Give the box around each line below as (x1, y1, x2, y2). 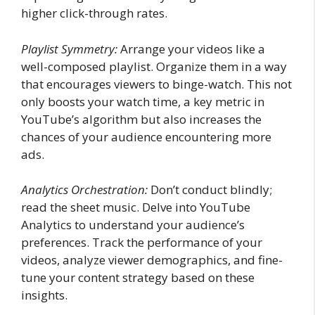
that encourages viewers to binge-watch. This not (21, 75, 292, 92)
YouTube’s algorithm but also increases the (21, 110, 262, 127)
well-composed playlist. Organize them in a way (21, 58, 287, 75)
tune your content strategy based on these (21, 269, 255, 285)
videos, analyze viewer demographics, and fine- (21, 252, 283, 268)
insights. (21, 287, 67, 303)
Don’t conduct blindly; (148, 181, 272, 198)
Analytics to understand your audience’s (21, 217, 245, 233)
